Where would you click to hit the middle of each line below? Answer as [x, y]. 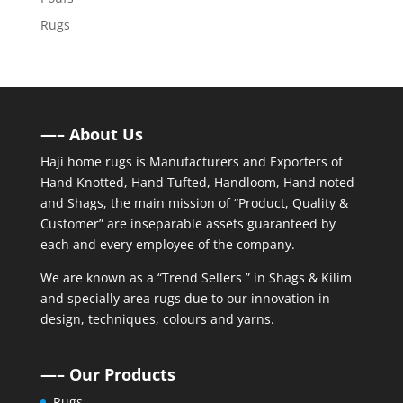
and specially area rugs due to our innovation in [185, 298]
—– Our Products [107, 375]
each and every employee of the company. [167, 244]
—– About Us [91, 134]
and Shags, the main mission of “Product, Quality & [194, 203]
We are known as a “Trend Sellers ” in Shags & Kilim [196, 278]
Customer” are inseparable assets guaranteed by [188, 224]
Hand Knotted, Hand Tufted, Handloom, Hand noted [197, 182]
